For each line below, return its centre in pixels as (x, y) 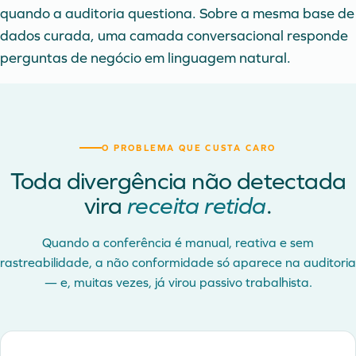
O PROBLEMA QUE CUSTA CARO (189, 148)
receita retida (196, 205)
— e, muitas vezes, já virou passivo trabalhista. (178, 282)
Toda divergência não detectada (178, 181)
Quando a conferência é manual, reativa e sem (178, 242)
